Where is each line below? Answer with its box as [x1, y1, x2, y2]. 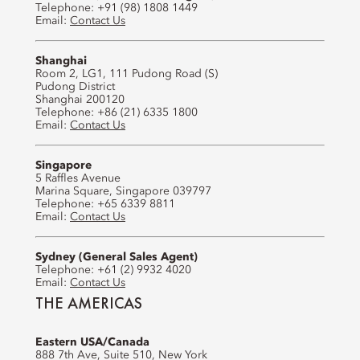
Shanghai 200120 [35, 94, 125, 105]
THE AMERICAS [35, 292, 142, 313]
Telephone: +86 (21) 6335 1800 [35, 107, 198, 118]
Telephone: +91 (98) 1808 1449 [35, 2, 198, 14]
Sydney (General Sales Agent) [35, 252, 198, 263]
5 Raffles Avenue [35, 173, 121, 184]
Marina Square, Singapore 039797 [35, 186, 211, 197]
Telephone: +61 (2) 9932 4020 [35, 264, 191, 276]
